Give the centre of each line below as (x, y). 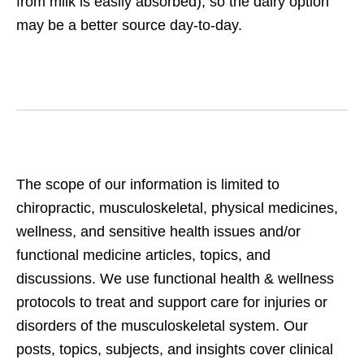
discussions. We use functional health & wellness (175, 278)
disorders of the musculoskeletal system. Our (162, 325)
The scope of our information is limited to (148, 184)
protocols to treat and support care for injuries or (172, 302)
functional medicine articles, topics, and (143, 255)
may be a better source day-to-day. (129, 25)
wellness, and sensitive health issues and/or (158, 231)
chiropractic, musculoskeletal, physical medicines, (177, 208)
